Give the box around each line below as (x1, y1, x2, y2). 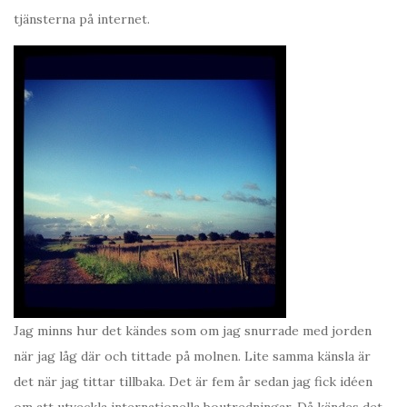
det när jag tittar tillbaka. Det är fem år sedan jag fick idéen (14, 373, 372, 391)
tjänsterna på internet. (14, 11, 150, 28)
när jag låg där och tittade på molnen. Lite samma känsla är (14, 348, 371, 365)
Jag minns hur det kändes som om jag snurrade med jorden (14, 323, 372, 340)
